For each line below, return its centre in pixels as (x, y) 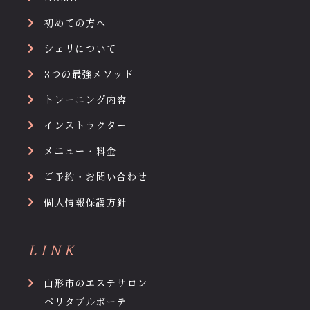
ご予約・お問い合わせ (95, 177)
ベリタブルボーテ (85, 303)
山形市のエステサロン (95, 284)
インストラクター (85, 126)
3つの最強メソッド (88, 75)
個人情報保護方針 (85, 203)
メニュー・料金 (80, 152)
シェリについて (80, 49)
